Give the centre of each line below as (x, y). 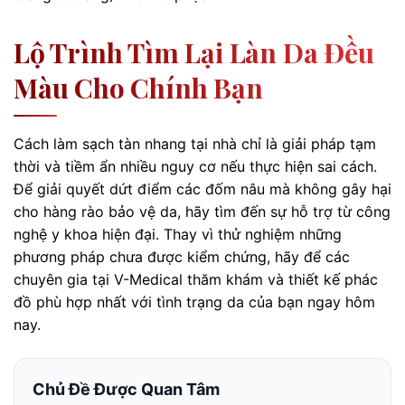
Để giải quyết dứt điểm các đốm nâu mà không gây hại (202, 189)
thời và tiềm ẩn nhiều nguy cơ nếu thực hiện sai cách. (195, 167)
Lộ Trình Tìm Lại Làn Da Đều (194, 53)
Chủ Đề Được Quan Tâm (126, 390)
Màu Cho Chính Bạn (138, 88)
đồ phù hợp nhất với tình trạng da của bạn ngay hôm (194, 302)
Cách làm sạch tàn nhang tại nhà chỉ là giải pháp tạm (195, 144)
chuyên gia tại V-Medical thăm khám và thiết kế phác (196, 280)
